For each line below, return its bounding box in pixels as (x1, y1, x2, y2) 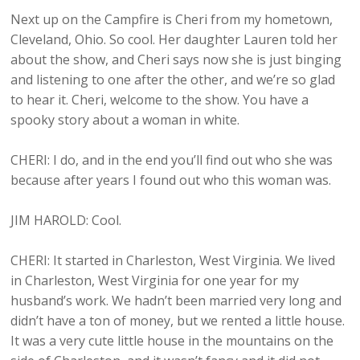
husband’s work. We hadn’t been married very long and (10, 292, 342, 310)
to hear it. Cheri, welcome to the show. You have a (10, 91, 309, 109)
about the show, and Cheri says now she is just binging (10, 51, 342, 69)
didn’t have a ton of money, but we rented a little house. (10, 312, 346, 330)
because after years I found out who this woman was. (10, 171, 332, 190)
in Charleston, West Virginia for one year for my (10, 272, 300, 290)
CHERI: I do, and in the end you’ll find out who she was (10, 151, 333, 170)
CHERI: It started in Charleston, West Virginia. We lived (10, 252, 336, 270)
